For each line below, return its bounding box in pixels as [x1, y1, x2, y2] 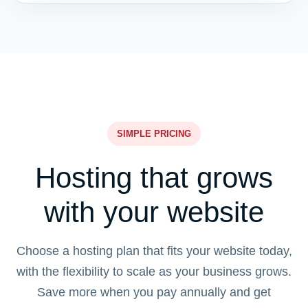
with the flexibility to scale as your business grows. [16, 265, 291, 278]
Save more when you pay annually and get [37, 285, 271, 299]
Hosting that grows [35, 162, 273, 194]
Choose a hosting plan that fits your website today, [16, 244, 292, 258]
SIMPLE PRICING [117, 129, 191, 139]
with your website [44, 196, 264, 228]
